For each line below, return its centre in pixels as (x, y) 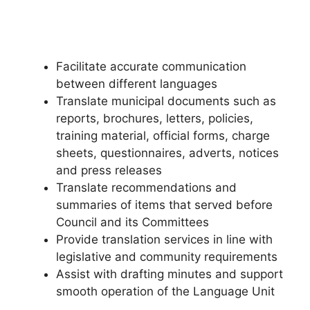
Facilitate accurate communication (151, 67)
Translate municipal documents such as (166, 101)
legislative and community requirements (167, 257)
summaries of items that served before (164, 205)
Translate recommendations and (146, 188)
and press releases (109, 171)
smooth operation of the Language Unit (165, 292)
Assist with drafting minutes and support (170, 274)
